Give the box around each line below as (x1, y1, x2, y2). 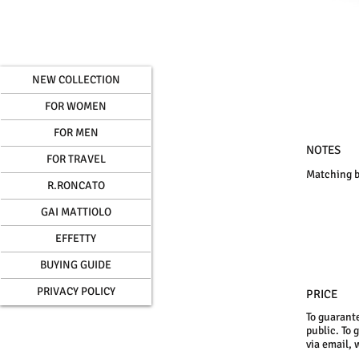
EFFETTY (55, 231, 96, 245)
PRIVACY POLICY (36, 284, 115, 298)
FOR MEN (53, 125, 99, 139)
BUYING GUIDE (40, 257, 111, 272)
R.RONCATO (46, 178, 105, 192)
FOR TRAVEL (46, 151, 106, 166)
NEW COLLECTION (31, 72, 120, 87)
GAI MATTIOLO (40, 204, 111, 219)
